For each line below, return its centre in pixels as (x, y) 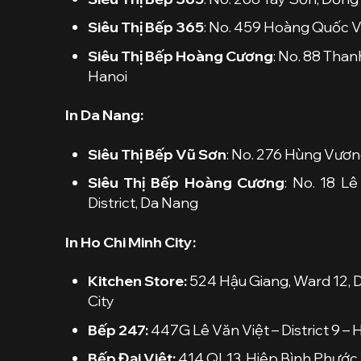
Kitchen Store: (138, 280)
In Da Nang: (104, 115)
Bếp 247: (119, 330)
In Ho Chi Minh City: (130, 242)
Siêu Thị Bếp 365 (145, 27)
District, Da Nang (143, 203)
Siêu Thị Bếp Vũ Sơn (157, 154)
